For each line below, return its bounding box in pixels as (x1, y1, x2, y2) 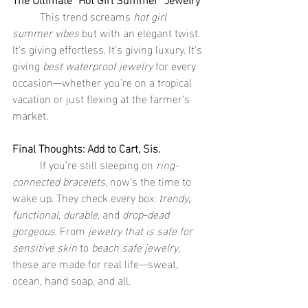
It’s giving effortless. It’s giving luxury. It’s (12, 38, 205, 58)
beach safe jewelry (91, 236, 178, 256)
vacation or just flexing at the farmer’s (12, 88, 192, 108)
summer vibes (12, 22, 79, 42)
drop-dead (122, 203, 172, 223)
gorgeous (12, 220, 55, 240)
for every (153, 55, 199, 75)
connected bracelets (12, 170, 105, 190)
